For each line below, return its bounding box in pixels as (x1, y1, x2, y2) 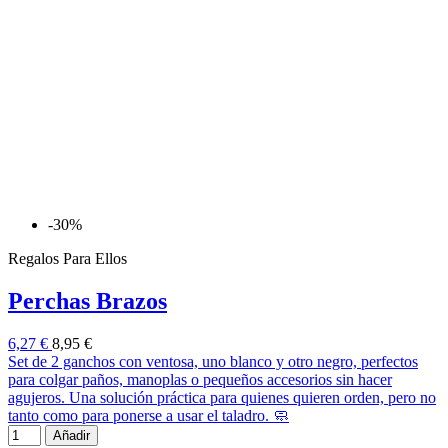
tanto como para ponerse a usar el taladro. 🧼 (8, 407, 289, 425)
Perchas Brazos (8, 288, 167, 315)
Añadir (53, 428, 90, 444)
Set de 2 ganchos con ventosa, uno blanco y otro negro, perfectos (8, 353, 418, 371)
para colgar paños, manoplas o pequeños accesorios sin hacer (8, 371, 392, 389)
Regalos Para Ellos (8, 250, 127, 268)
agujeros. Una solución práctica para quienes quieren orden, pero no (8, 389, 436, 407)
